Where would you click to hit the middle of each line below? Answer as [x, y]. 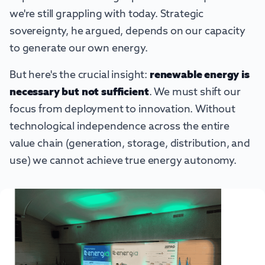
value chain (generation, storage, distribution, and [130, 144]
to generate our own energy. [79, 49]
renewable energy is [199, 75]
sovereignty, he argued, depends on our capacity [127, 32]
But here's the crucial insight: [80, 75]
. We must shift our [195, 93]
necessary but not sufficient [79, 93]
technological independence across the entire [119, 127]
